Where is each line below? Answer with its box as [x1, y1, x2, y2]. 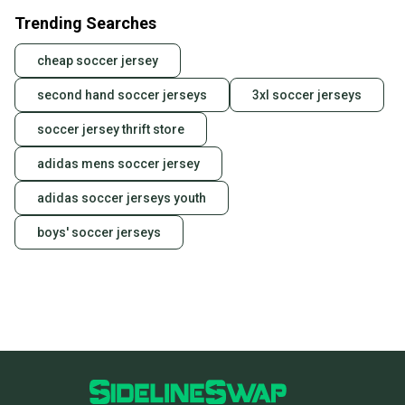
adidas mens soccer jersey [37, 156, 200, 172]
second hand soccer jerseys [37, 88, 207, 103]
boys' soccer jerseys [37, 225, 161, 240]
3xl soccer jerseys [252, 88, 362, 103]
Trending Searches [14, 14, 156, 33]
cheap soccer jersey [37, 53, 158, 69]
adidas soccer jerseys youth [37, 191, 206, 206]
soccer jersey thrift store [37, 122, 184, 137]
